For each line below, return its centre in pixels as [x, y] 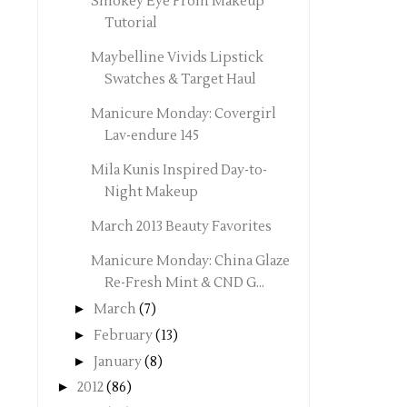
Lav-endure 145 [151, 136]
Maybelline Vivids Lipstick [177, 58]
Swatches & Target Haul [180, 80]
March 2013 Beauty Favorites [181, 227]
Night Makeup [151, 193]
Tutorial [130, 24]
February [123, 335]
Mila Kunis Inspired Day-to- [179, 171]
